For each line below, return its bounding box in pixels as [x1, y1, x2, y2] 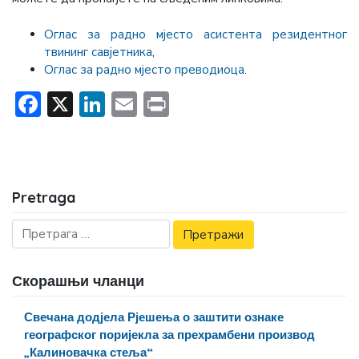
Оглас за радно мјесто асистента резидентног [44, 26, 347, 42]
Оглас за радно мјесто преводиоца [44, 61, 244, 78]
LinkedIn [105, 86, 200, 121]
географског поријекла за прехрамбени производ [24, 326, 316, 342]
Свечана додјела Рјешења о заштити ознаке [24, 309, 284, 325]
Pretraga [12, 188, 75, 208]
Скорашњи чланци [12, 272, 144, 291]
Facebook [41, 86, 147, 121]
